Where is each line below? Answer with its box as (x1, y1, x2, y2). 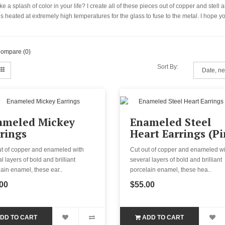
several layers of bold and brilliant (130, 156, 222, 163)
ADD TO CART (142, 213, 184, 221)
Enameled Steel (130, 115, 211, 129)
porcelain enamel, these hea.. (130, 166, 211, 173)
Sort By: (157, 63, 179, 70)
